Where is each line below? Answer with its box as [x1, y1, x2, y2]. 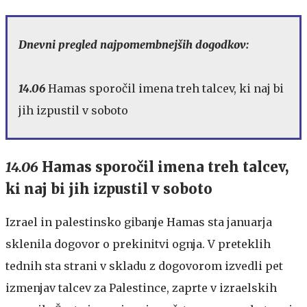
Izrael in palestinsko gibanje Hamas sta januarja [5, 214, 272, 229]
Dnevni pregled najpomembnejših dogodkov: [19, 37, 249, 51]
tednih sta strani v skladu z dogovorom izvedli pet [5, 258, 283, 273]
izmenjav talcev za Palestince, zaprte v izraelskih [5, 280, 277, 295]
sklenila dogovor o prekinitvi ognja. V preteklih [5, 236, 271, 251]
